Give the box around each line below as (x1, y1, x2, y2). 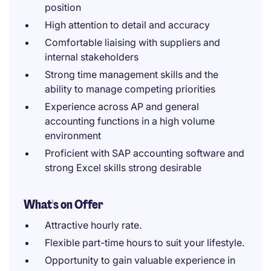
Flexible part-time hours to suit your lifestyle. (45, 237, 244, 249)
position (45, 1, 81, 13)
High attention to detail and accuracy (45, 19, 210, 31)
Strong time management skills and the (45, 68, 218, 80)
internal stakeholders (45, 51, 139, 63)
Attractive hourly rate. (45, 219, 142, 231)
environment (45, 129, 101, 142)
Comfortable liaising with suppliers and (45, 36, 220, 48)
